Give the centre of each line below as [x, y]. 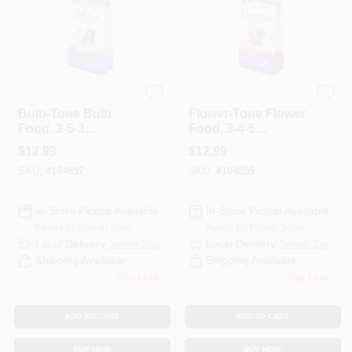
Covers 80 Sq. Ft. [239, 158]
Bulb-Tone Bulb [64, 113]
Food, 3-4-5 [222, 128]
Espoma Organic [226, 99]
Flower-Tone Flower [247, 113]
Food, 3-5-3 [51, 128]
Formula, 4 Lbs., [236, 143]
